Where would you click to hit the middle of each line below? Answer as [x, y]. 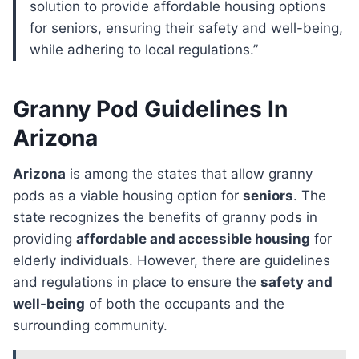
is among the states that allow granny [189, 174]
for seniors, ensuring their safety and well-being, [186, 28]
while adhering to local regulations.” [144, 50]
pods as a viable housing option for [128, 196]
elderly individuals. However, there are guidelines [171, 261]
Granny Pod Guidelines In [150, 109]
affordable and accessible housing [193, 239]
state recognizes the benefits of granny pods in [165, 218]
